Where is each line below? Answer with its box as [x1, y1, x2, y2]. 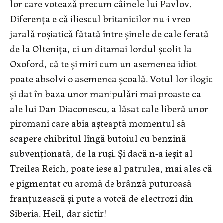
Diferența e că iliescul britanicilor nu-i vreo [10, 11, 190, 26]
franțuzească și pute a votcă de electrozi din [10, 190, 193, 205]
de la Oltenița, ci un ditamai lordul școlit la [10, 41, 192, 56]
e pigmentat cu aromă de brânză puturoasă [10, 175, 192, 190]
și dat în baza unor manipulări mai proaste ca [10, 86, 201, 101]
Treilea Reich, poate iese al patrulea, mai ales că [10, 160, 212, 175]
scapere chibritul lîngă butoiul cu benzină [10, 130, 186, 145]
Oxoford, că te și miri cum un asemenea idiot [10, 56, 197, 71]
